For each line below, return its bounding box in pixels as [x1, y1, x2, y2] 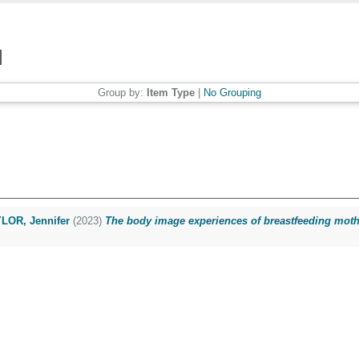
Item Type [147, 87, 195, 99]
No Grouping [204, 87, 261, 99]
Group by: [98, 87, 147, 99]
